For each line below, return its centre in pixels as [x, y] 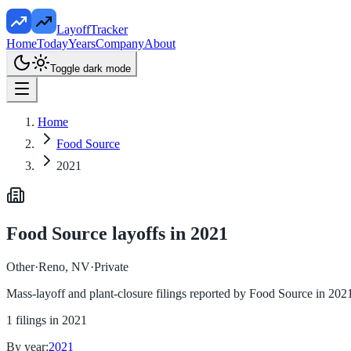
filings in [39, 320]
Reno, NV [64, 266]
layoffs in [149, 233]
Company [120, 43]
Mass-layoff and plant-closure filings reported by [128, 293]
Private [111, 266]
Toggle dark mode [90, 69]
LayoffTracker [92, 29]
